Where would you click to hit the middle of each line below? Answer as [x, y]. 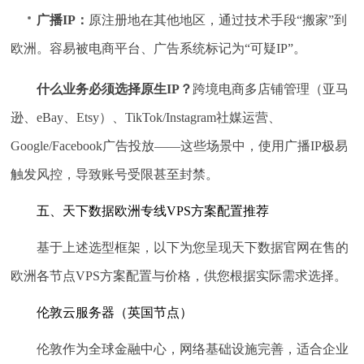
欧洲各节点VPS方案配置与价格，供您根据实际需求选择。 [179, 276]
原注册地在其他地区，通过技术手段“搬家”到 [218, 20]
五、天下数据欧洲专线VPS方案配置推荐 [153, 211]
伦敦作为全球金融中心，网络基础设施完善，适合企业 [193, 349]
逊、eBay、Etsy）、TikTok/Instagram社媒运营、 [146, 118]
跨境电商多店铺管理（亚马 [271, 89]
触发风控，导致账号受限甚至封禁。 [115, 175]
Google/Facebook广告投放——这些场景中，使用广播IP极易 [180, 146]
